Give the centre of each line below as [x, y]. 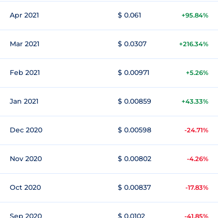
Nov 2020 [26, 159]
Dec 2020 [26, 130]
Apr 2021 [24, 15]
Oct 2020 [25, 187]
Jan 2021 [24, 101]
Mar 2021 [25, 44]
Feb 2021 [25, 73]
